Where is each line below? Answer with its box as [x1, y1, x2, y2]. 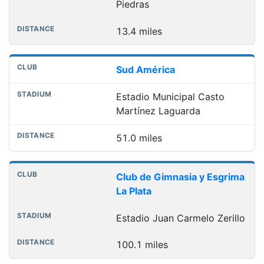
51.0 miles [115, 131, 162, 144]
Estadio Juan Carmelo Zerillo [115, 212, 245, 224]
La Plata [115, 184, 151, 197]
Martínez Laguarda [115, 105, 200, 117]
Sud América [115, 64, 175, 76]
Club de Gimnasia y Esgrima [115, 170, 245, 183]
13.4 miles [115, 25, 162, 37]
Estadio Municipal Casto [115, 91, 225, 103]
